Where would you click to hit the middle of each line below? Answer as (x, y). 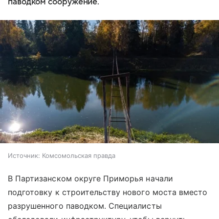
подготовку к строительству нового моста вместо (108, 192)
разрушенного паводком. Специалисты (85, 206)
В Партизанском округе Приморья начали (90, 179)
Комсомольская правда (79, 156)
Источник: (24, 156)
